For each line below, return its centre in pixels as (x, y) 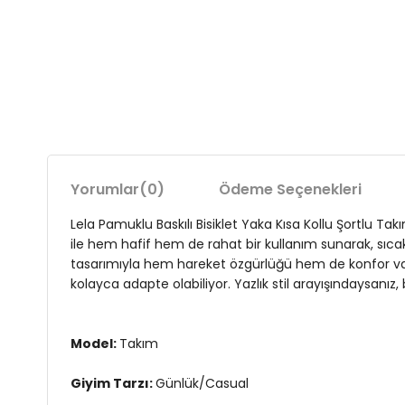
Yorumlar (105, 189)
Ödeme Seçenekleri (290, 189)
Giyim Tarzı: (113, 383)
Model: (95, 344)
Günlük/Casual (202, 383)
